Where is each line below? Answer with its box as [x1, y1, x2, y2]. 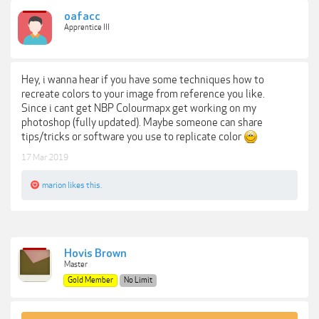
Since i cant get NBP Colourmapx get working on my [21, 102, 256, 115]
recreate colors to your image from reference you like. [21, 88, 265, 100]
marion [42, 180, 66, 190]
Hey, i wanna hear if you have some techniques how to [21, 73, 264, 86]
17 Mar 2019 [21, 152, 68, 162]
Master [64, 260, 88, 269]
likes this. [66, 180, 102, 190]
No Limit [124, 276, 152, 285]
